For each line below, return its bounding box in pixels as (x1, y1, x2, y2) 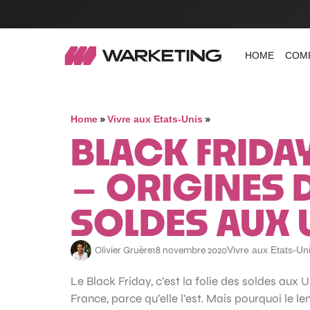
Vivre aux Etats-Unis (107, 113, 203, 125)
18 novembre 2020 (152, 244, 227, 257)
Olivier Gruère (95, 244, 152, 257)
